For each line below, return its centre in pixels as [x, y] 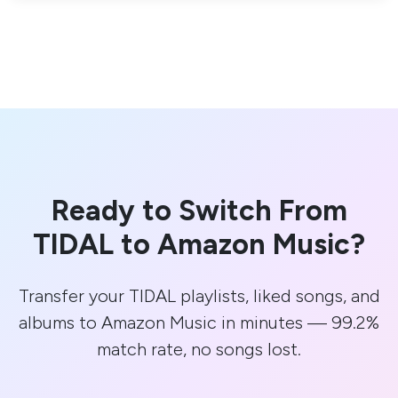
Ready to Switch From [199, 211]
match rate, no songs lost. [199, 350]
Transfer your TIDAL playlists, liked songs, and [199, 296]
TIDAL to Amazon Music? [199, 244]
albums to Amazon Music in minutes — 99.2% [199, 323]
